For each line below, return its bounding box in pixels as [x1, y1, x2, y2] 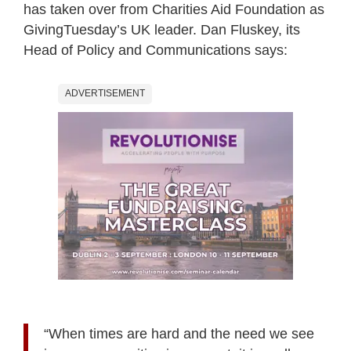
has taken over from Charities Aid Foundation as [24, 2, 324, 18]
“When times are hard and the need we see [44, 326, 314, 342]
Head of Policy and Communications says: [24, 42, 288, 59]
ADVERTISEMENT [65, 88, 145, 100]
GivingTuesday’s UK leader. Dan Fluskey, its [24, 22, 300, 38]
